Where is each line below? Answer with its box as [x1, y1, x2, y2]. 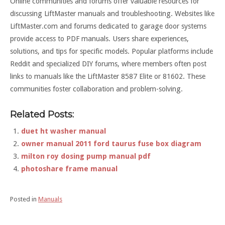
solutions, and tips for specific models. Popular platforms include [10, 47, 213, 56]
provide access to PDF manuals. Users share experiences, [10, 35, 189, 43]
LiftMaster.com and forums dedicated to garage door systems [10, 22, 206, 31]
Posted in [10, 195, 38, 203]
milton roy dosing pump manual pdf [21, 152, 151, 160]
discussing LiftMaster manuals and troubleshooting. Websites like [10, 10, 214, 18]
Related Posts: [10, 108, 74, 120]
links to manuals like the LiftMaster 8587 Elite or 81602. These [10, 72, 205, 81]
